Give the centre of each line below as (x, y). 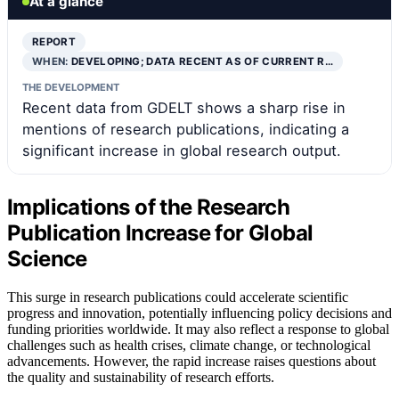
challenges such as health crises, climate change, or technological (189, 346)
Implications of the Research (149, 208)
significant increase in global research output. (182, 151)
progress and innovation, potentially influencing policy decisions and (199, 313)
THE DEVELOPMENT (71, 88)
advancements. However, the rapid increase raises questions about (191, 362)
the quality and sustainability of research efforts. (141, 378)
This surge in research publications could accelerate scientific (178, 297)
